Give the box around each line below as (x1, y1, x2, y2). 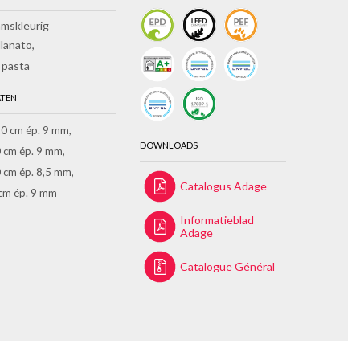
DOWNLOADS (140, 140, 198, 151)
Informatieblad (180, 213, 255, 227)
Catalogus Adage (180, 179, 268, 194)
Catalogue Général (180, 260, 276, 274)
